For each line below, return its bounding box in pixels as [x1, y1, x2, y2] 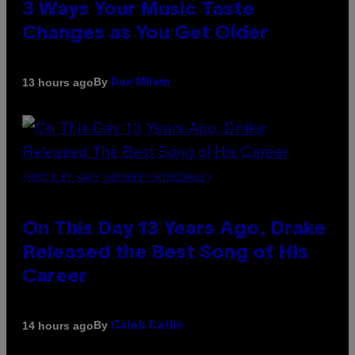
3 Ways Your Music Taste [22, 2, 254, 20]
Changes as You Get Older [22, 25, 268, 44]
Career [22, 269, 87, 287]
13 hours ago [22, 75, 94, 89]
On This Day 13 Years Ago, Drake [22, 221, 326, 239]
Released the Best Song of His [22, 245, 308, 263]
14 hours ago [22, 319, 94, 332]
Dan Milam [111, 78, 170, 89]
